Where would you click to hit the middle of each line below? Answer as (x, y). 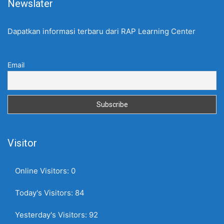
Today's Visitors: (45, 193)
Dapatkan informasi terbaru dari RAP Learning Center (101, 31)
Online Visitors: (43, 171)
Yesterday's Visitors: (52, 215)
